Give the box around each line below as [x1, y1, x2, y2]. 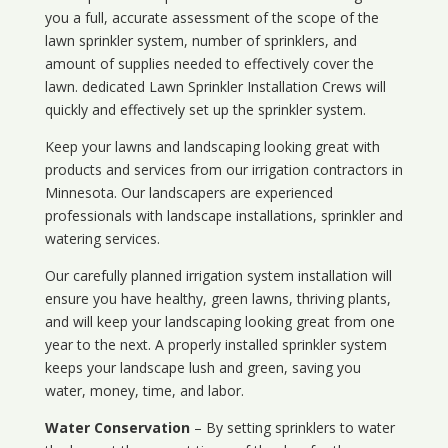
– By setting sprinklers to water [189, 418, 395, 438]
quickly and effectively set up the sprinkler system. [44, 100, 366, 120]
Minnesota [44, 183, 114, 203]
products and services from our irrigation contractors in [44, 160, 403, 180]
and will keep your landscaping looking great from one [44, 312, 395, 332]
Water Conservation [44, 418, 190, 438]
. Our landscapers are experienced [113, 183, 333, 203]
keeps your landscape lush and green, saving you [44, 358, 361, 378]
